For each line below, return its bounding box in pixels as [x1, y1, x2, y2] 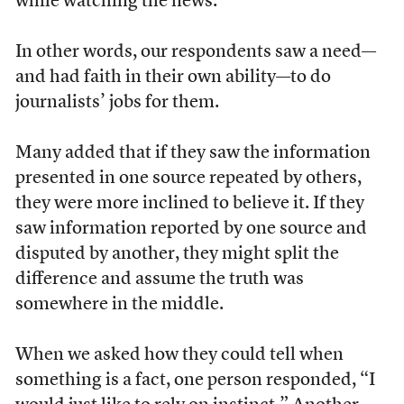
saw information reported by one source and [14, 219, 367, 238]
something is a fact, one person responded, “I [14, 371, 375, 390]
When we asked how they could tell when [14, 345, 344, 364]
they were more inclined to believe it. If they [14, 194, 364, 213]
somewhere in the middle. [14, 295, 224, 314]
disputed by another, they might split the [14, 244, 339, 263]
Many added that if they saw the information [14, 143, 371, 162]
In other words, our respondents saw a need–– [14, 42, 376, 61]
